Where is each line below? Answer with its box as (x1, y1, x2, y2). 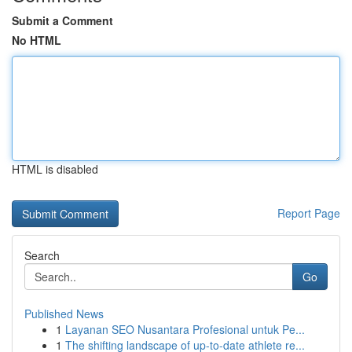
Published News (24, 306, 104, 321)
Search (24, 247, 60, 263)
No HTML (12, 32, 61, 48)
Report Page (277, 205, 340, 221)
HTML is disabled (12, 161, 98, 177)
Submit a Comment (12, 13, 113, 28)
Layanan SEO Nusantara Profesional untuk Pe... (65, 321, 305, 337)
